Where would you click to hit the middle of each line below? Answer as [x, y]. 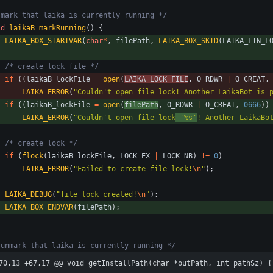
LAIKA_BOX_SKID [188, 41]
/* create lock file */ [52, 67]
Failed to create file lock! [135, 169]
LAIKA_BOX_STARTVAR [43, 41]
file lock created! [99, 195]
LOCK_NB [178, 156]
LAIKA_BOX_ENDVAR [39, 207]
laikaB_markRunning [48, 28]
